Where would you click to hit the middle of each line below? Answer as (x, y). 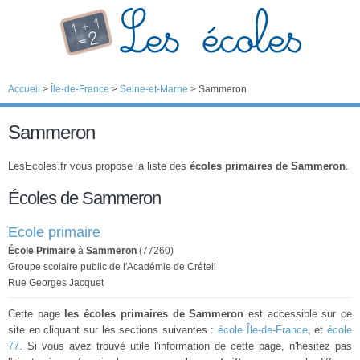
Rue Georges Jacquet (56, 283)
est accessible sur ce (298, 314)
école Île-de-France (263, 330)
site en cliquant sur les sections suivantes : (113, 330)
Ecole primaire (54, 232)
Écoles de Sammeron (84, 198)
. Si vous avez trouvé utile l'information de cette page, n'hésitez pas (186, 346)
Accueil (24, 89)
